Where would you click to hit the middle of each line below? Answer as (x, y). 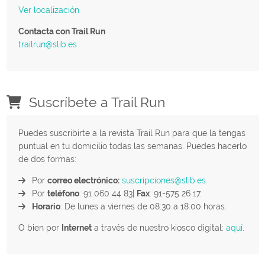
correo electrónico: (83, 180)
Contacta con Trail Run (62, 31)
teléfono (63, 193)
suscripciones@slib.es (164, 180)
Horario (46, 206)
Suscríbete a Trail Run (95, 102)
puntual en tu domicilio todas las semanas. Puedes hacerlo (132, 146)
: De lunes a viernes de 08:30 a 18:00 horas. (143, 206)
